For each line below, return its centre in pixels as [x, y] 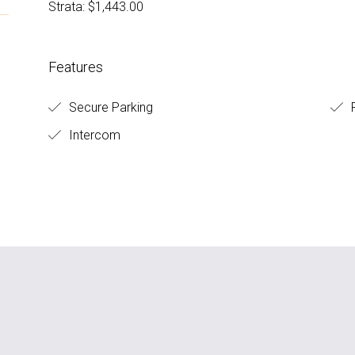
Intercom [93, 135]
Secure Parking [109, 107]
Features [75, 67]
